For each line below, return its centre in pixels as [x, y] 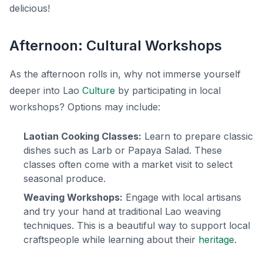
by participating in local [168, 91]
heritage [216, 240]
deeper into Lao [46, 91]
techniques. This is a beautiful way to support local [137, 226]
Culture [99, 91]
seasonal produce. [65, 179]
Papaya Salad [159, 151]
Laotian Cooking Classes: [82, 136]
